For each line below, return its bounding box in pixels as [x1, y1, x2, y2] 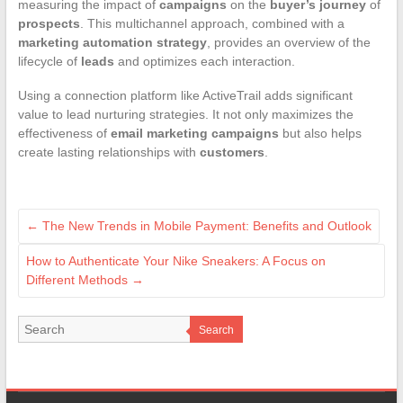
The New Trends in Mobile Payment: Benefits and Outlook [38, 218, 372, 233]
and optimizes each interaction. [113, 53, 295, 68]
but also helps [278, 125, 362, 140]
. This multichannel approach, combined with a [79, 15, 345, 31]
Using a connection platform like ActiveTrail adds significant [17, 87, 353, 103]
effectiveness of [17, 125, 111, 140]
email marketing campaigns [110, 125, 279, 140]
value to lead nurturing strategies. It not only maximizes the [17, 106, 354, 121]
